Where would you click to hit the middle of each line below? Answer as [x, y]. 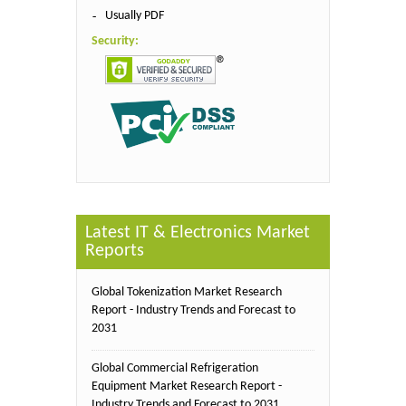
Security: [115, 41]
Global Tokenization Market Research [187, 292]
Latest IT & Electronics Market [198, 232]
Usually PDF [135, 16]
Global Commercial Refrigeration [175, 368]
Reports [115, 251]
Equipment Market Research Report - [187, 386]
